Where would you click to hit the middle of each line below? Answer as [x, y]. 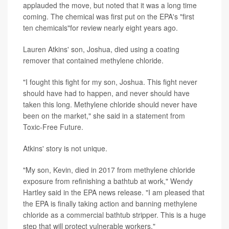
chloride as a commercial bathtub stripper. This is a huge [114, 214]
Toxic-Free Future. [53, 127]
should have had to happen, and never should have [106, 93]
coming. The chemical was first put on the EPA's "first [109, 16]
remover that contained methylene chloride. [93, 60]
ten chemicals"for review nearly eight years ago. [100, 27]
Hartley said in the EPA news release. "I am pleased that [114, 192]
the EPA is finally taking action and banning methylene [110, 203]
